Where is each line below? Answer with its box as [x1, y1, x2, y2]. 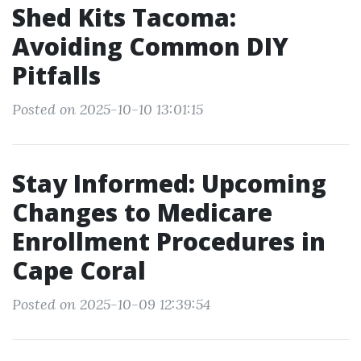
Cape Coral [12, 254, 146, 287]
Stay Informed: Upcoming [12, 167, 326, 200]
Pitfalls [12, 59, 101, 92]
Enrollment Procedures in [12, 225, 326, 258]
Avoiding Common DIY [12, 30, 288, 63]
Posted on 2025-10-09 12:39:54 [12, 295, 210, 313]
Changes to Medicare [12, 196, 272, 229]
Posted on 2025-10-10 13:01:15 [12, 100, 203, 118]
